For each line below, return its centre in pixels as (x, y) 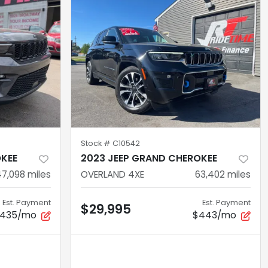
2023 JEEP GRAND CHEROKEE (149, 159)
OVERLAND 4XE (112, 175)
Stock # (97, 144)
